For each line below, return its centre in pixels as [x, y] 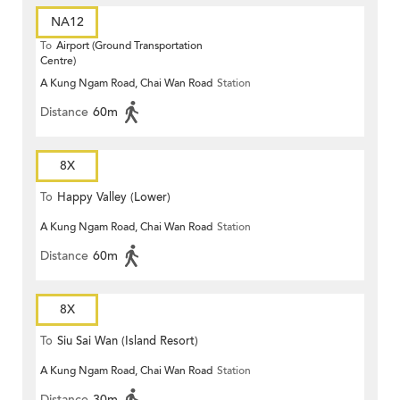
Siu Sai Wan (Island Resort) [128, 342]
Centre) [58, 61]
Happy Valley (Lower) [114, 198]
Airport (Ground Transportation [129, 46]
